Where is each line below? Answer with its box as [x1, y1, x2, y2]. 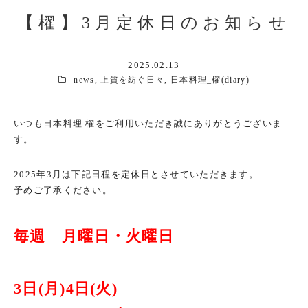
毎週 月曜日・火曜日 [14, 228, 174, 245]
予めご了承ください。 [14, 184, 112, 195]
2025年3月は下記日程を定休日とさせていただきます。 [14, 168, 259, 179]
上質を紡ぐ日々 [100, 75, 165, 85]
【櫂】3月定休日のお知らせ [17, 13, 291, 32]
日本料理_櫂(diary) [170, 75, 250, 85]
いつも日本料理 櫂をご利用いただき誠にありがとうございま [14, 118, 283, 129]
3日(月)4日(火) [14, 280, 118, 298]
